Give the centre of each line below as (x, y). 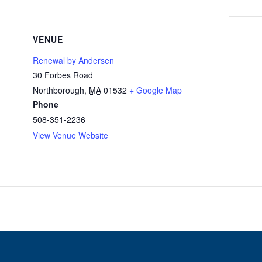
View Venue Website (70, 135)
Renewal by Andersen (73, 60)
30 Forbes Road (63, 75)
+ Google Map (156, 90)
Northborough (58, 90)
